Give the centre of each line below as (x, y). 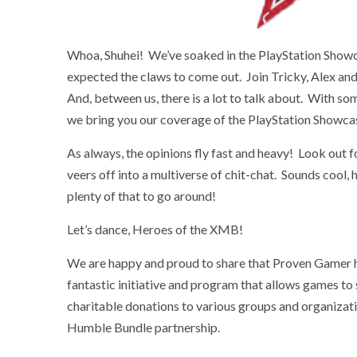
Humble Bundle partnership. (143, 327)
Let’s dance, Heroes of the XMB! (155, 229)
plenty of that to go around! (141, 195)
